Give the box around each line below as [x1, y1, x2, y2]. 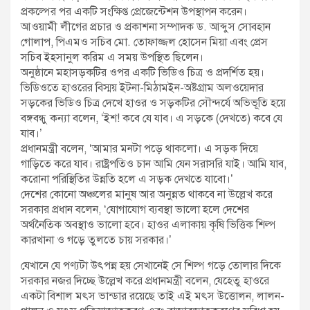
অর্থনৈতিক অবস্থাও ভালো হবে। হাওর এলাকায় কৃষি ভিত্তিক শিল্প [21, 218, 276, 232]
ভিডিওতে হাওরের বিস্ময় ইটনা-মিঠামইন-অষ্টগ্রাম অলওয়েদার [21, 81, 264, 95]
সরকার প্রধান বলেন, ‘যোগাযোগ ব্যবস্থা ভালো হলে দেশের [21, 203, 249, 217]
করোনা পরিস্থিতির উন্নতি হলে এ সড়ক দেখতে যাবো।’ [21, 172, 233, 187]
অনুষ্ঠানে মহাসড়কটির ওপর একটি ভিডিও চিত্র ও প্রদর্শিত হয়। [21, 66, 264, 80]
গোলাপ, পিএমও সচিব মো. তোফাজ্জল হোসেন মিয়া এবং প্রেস [21, 35, 268, 50]
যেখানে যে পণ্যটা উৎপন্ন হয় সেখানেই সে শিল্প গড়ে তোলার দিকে [21, 259, 281, 273]
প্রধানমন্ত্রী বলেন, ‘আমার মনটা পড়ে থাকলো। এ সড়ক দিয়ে [21, 142, 258, 156]
